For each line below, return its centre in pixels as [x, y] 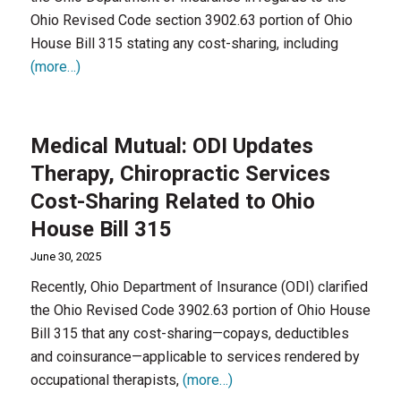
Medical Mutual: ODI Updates [171, 146]
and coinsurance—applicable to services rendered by [195, 357]
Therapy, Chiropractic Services [180, 174]
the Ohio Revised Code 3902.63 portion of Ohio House [200, 310]
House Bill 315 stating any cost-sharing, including [184, 43]
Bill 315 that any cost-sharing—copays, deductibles [189, 333]
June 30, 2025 [65, 256]
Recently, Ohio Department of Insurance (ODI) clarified [199, 287]
